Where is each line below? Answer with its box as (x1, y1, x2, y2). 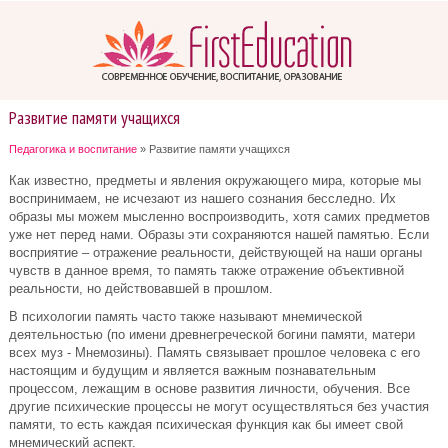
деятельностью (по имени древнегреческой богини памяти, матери (9, 327, 415, 342)
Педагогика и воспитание (9, 143, 137, 155)
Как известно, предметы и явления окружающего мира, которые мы (9, 173, 421, 188)
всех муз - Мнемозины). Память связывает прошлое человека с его (9, 345, 420, 360)
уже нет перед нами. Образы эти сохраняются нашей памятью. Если (9, 227, 429, 242)
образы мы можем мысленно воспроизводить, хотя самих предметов (9, 209, 430, 224)
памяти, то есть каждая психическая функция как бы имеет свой (9, 417, 403, 432)
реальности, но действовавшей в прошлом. (9, 281, 273, 296)
